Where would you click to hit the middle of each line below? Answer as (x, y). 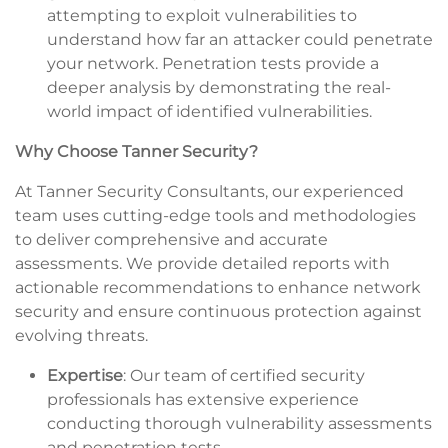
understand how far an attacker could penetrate (240, 39)
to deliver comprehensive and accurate (171, 239)
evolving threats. (81, 335)
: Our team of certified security (244, 375)
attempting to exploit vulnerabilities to (202, 15)
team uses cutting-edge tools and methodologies (215, 215)
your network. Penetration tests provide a (213, 63)
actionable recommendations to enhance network (218, 287)
